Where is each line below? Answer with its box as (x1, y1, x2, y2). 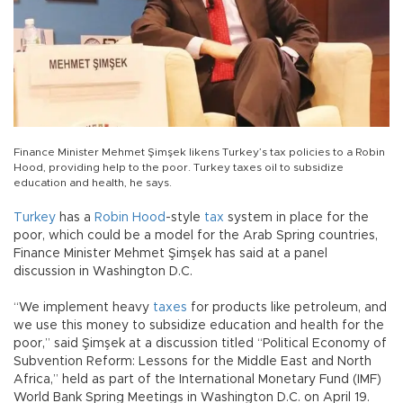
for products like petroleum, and (187, 301, 387, 315)
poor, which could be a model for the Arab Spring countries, (13, 229, 378, 243)
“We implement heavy (13, 301, 153, 315)
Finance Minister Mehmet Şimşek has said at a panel (13, 247, 327, 261)
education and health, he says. (13, 177, 172, 189)
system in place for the (224, 211, 369, 225)
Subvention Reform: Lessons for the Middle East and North (13, 355, 372, 369)
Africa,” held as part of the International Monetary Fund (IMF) (13, 373, 381, 387)
